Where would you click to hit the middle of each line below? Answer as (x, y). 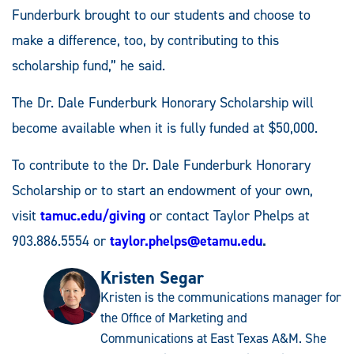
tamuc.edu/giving (93, 215)
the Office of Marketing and (174, 317)
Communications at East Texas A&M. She (213, 338)
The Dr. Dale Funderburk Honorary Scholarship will (163, 102)
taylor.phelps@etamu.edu (186, 241)
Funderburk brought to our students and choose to (161, 15)
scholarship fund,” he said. (88, 65)
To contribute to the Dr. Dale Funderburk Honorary (161, 165)
